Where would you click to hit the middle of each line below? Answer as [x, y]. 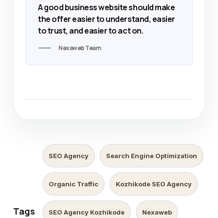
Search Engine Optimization [152, 156]
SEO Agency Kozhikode [87, 212]
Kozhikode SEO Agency [154, 184]
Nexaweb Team [80, 48]
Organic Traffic [73, 184]
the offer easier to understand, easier [107, 19]
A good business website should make [107, 7]
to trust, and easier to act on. [91, 31]
